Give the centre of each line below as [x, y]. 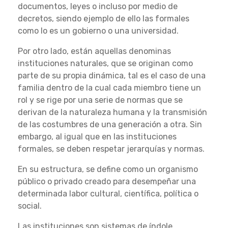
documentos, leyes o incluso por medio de [98, 7]
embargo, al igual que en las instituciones [97, 137]
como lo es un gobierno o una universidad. [98, 31]
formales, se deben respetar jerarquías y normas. [111, 149]
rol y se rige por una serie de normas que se [100, 100]
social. [30, 206]
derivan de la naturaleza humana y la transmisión [112, 112]
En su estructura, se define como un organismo [108, 169]
